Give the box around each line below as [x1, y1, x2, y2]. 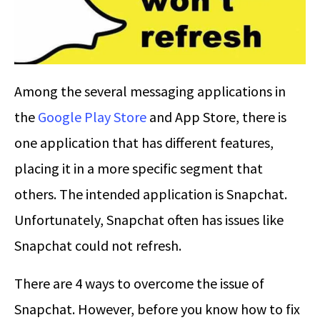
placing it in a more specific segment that [14, 159, 263, 177]
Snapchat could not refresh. [14, 236, 181, 254]
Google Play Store [38, 107, 146, 126]
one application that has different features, [14, 133, 274, 151]
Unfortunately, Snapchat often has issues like [14, 210, 284, 229]
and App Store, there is [146, 107, 286, 126]
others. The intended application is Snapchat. [14, 184, 287, 203]
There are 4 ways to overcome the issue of [14, 274, 264, 292]
